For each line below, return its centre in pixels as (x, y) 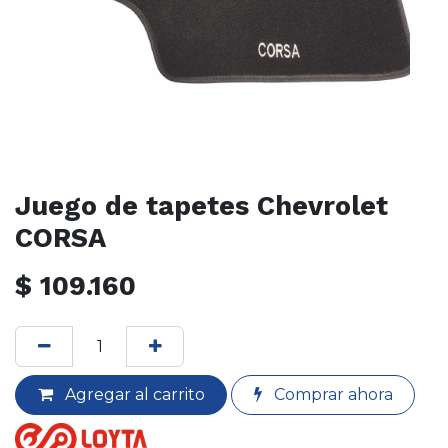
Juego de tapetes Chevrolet (201, 206)
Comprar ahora (331, 394)
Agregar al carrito (132, 394)
